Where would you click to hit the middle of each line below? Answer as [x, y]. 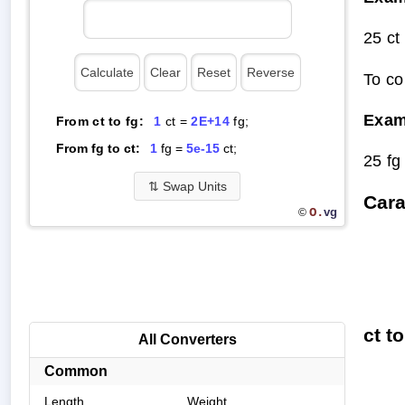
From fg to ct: [98, 148]
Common [76, 372]
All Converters [187, 340]
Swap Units [193, 186]
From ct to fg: [99, 121]
